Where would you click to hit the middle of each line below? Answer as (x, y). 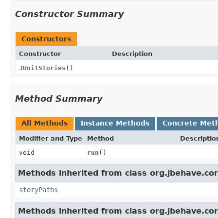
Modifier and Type (51, 138)
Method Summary (59, 98)
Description (132, 54)
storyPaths (38, 190)
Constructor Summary (70, 14)
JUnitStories (42, 68)
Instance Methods (115, 123)
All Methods (45, 123)
